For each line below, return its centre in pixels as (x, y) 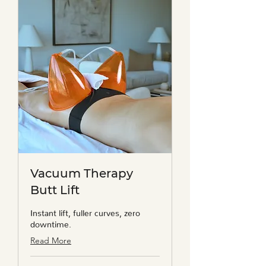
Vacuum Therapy (82, 174)
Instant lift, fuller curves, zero (85, 211)
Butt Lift (55, 190)
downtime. (51, 222)
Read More (51, 241)
